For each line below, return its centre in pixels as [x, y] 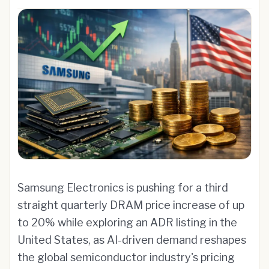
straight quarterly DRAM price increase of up [131, 205]
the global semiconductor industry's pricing [126, 257]
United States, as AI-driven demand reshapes [132, 240]
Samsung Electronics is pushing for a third [123, 188]
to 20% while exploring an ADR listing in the [127, 222]
